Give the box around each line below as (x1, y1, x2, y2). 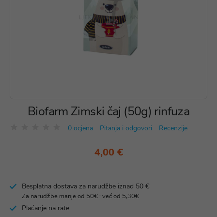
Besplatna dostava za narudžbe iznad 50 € (22, 182, 149, 191)
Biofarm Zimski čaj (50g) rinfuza (28, 103, 189, 120)
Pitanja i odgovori (100, 124, 152, 133)
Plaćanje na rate (22, 203, 69, 213)
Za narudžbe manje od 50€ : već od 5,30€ (22, 192, 139, 200)
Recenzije (159, 124, 187, 133)
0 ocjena (68, 124, 93, 133)
